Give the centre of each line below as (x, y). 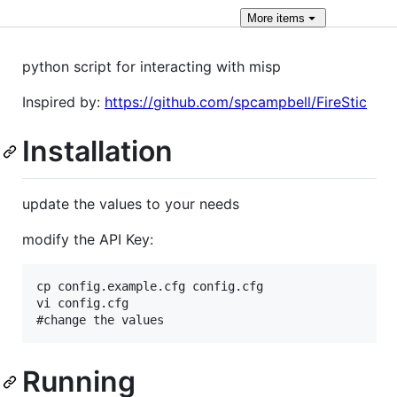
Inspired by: (63, 102)
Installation (97, 151)
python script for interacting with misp (152, 66)
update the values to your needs (131, 203)
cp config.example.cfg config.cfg (150, 286)
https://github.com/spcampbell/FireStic (236, 102)
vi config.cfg (82, 303)
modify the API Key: (88, 239)
